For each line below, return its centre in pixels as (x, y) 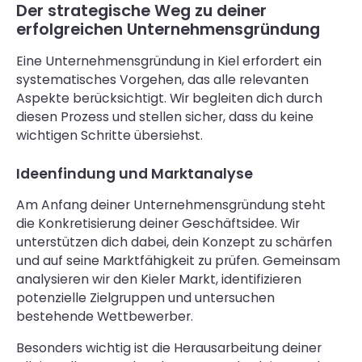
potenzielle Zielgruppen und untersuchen (145, 298)
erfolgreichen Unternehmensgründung (168, 29)
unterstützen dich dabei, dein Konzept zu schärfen (174, 242)
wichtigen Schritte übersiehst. (109, 135)
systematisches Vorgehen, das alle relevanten (162, 79)
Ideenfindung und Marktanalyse (134, 173)
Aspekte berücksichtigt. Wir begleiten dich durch (169, 98)
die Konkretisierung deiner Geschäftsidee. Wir (158, 224)
